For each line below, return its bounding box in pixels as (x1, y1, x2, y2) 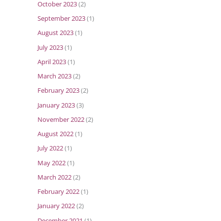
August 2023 (37, 28, 74, 37)
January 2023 (37, 100, 75, 110)
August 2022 (37, 129, 74, 139)
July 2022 (37, 144, 63, 153)
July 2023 (37, 42, 63, 52)
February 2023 (37, 86, 79, 95)
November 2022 (37, 114, 84, 124)
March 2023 (37, 72, 72, 81)
